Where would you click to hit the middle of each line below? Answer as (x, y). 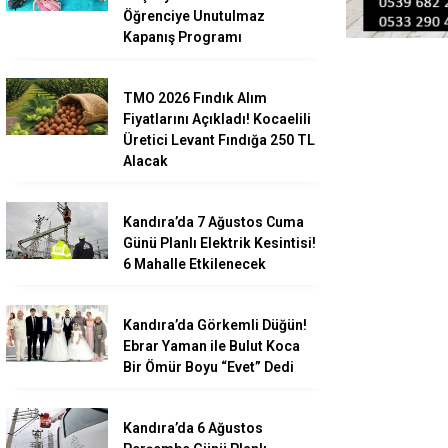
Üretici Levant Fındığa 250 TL (219, 140)
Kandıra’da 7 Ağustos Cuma (213, 222)
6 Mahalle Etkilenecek (194, 264)
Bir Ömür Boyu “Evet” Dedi (208, 367)
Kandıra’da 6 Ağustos (193, 428)
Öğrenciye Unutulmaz (194, 16)
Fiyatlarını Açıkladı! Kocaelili (217, 119)
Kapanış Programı (182, 37)
